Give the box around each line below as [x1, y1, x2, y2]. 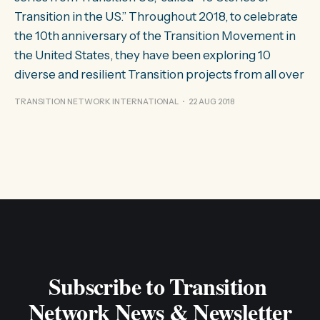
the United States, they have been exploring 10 [14, 48, 271, 62]
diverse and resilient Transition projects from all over [14, 67, 304, 81]
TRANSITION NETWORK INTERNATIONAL [14, 96, 179, 106]
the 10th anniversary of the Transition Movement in [14, 29, 296, 43]
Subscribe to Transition [48, 269, 272, 303]
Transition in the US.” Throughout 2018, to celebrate [14, 9, 298, 24]
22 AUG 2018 [189, 96, 235, 106]
